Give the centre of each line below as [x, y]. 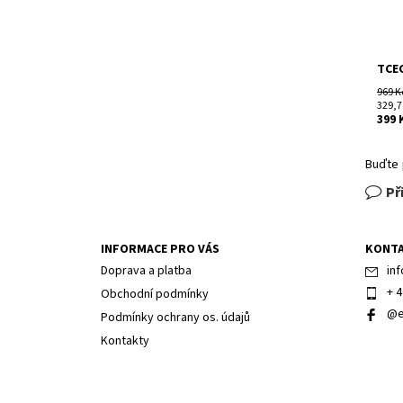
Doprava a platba [146, 271]
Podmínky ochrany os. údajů [175, 318]
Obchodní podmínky [154, 295]
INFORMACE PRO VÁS [160, 250]
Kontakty [125, 341]
